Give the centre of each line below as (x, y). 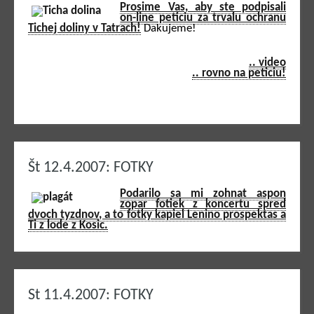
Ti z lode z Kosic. (68, 225)
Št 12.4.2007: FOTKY (91, 168)
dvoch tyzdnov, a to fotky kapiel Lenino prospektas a (157, 214)
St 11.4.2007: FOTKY (91, 295)
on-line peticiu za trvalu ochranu (203, 18)
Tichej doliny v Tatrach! (84, 28)
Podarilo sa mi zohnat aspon (203, 193)
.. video (267, 63)
